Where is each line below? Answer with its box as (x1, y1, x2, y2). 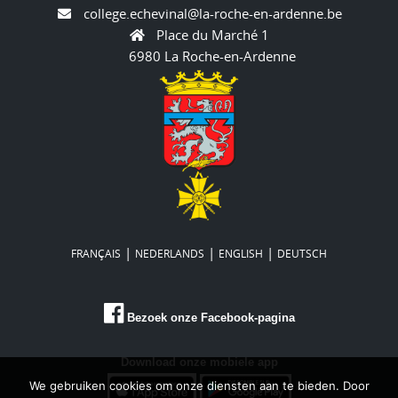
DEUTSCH (277, 246, 327, 261)
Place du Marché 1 (155, 25, 269, 44)
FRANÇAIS (71, 246, 121, 261)
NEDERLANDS (135, 246, 204, 261)
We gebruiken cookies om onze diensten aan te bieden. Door (28, 378, 370, 393)
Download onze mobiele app (120, 355, 278, 370)
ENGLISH (219, 246, 263, 261)
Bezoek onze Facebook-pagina (126, 311, 295, 325)
